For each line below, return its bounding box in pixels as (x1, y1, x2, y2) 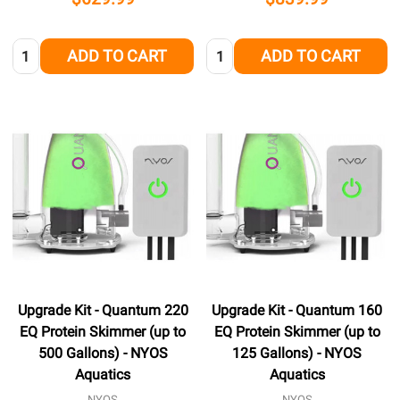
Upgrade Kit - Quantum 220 (17, 302, 188, 320)
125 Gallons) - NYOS (232, 345, 362, 362)
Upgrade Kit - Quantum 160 (212, 302, 383, 320)
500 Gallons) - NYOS (37, 345, 168, 362)
